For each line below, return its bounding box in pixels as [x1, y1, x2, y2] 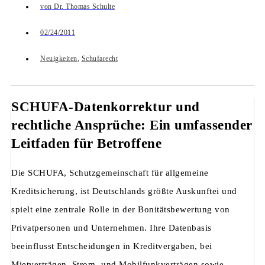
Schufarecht [81, 54, 118, 63]
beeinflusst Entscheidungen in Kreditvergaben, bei [11, 241, 212, 251]
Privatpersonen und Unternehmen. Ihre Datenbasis [11, 222, 212, 232]
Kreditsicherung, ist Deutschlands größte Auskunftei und [11, 186, 237, 196]
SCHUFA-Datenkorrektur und [11, 99, 200, 115]
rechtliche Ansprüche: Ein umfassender [11, 118, 253, 133]
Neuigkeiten [40, 54, 77, 63]
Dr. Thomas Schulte [51, 2, 115, 11]
